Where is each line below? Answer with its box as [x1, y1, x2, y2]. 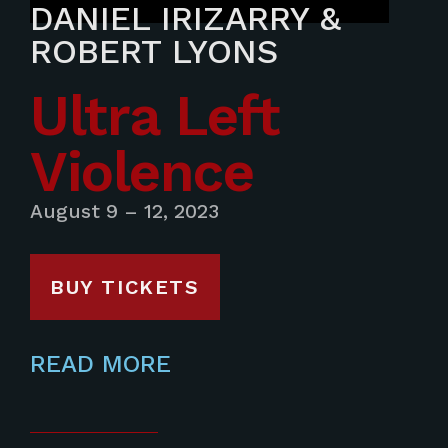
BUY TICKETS [50, 275, 200, 300]
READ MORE [30, 350, 171, 379]
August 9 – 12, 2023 [30, 200, 219, 224]
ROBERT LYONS [30, 31, 278, 71]
